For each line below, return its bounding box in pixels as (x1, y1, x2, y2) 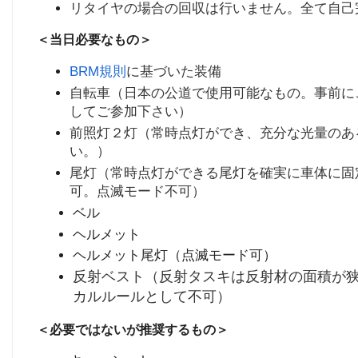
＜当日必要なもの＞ (37, 33, 152, 47)
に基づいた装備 (126, 63, 222, 78)
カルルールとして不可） (72, 288, 231, 305)
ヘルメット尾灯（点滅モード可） (72, 247, 276, 262)
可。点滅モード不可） (70, 184, 206, 199)
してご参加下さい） (70, 103, 193, 118)
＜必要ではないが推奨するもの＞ (37, 322, 229, 336)
